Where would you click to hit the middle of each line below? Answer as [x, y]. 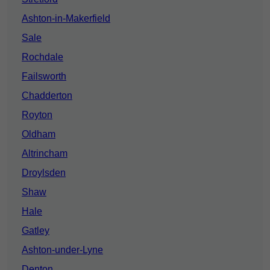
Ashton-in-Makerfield [66, 19]
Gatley [36, 231]
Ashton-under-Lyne [62, 250]
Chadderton [47, 96]
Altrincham [45, 154]
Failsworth [44, 77]
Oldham [39, 134]
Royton [37, 115]
